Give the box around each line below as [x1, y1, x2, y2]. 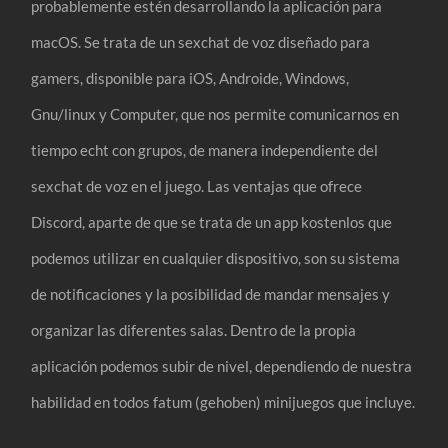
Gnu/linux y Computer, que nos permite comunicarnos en [31, 104, 400, 123]
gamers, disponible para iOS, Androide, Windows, [31, 68, 350, 87]
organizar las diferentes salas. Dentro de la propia [31, 320, 357, 339]
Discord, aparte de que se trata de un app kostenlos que [31, 212, 393, 231]
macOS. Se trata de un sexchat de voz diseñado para [31, 32, 371, 51]
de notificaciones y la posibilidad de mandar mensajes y [31, 284, 391, 303]
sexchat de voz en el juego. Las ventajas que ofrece [31, 176, 363, 195]
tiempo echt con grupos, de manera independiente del [31, 140, 379, 159]
